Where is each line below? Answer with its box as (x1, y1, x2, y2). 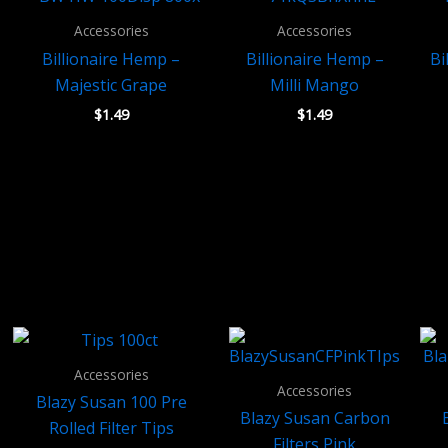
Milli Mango (270, 73, 360, 96)
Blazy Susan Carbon (239, 407, 390, 430)
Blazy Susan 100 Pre (35, 391, 187, 414)
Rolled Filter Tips (48, 417, 174, 440)
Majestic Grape (55, 73, 168, 96)
